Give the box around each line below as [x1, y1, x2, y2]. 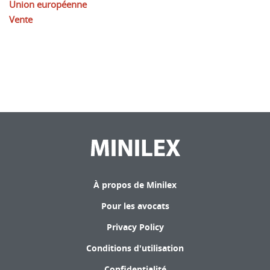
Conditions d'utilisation [86, 242, 184, 254]
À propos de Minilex [93, 179, 177, 190]
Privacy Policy [106, 221, 164, 233]
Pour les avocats [101, 200, 169, 212]
